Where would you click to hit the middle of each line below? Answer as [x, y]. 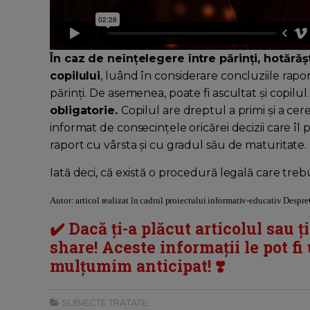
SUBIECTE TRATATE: [104, 302]
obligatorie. [85, 111]
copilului [75, 76]
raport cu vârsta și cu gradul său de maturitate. [179, 145]
